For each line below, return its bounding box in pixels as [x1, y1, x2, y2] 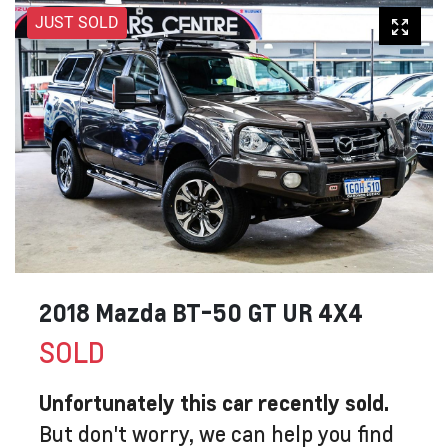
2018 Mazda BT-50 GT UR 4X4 [39, 297, 363, 329]
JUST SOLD [35, 12, 119, 32]
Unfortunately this [39, 389, 222, 417]
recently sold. [253, 389, 389, 417]
